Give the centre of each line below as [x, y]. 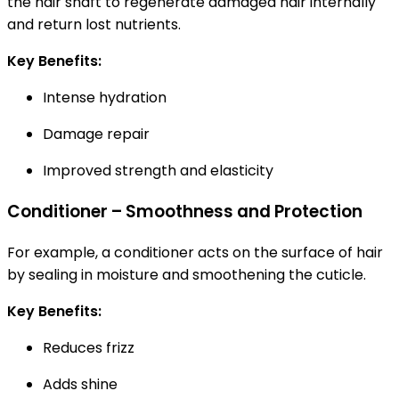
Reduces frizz [89, 347]
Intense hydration [105, 98]
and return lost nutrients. [94, 25]
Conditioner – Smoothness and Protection [185, 211]
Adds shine [80, 384]
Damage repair [96, 134]
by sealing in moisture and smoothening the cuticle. [187, 274]
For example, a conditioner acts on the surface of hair [195, 252]
